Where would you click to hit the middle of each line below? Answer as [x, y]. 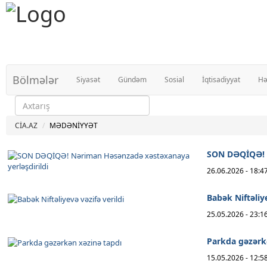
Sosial [174, 80]
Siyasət [88, 80]
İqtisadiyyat [221, 80]
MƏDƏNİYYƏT [74, 125]
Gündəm [132, 80]
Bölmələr [35, 80]
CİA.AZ [26, 125]
